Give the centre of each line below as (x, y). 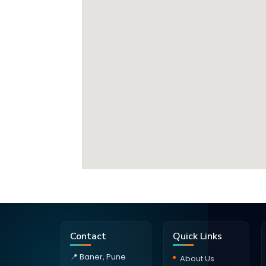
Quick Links (197, 236)
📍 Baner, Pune (98, 256)
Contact (88, 236)
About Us (197, 258)
